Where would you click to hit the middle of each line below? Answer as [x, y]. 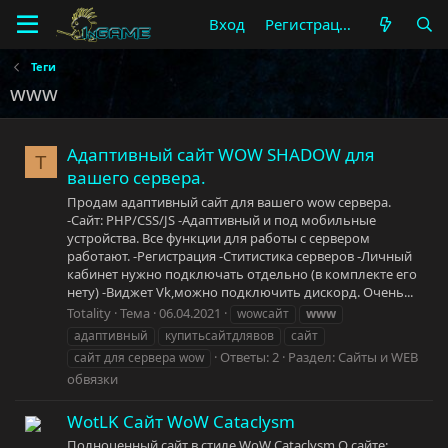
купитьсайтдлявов [219, 335]
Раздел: [313, 356]
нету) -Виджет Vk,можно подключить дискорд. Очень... [240, 291]
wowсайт [263, 313]
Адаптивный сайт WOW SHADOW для [221, 155]
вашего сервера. [136, 178]
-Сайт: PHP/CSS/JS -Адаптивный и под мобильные [221, 219]
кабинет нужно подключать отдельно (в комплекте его [242, 273]
